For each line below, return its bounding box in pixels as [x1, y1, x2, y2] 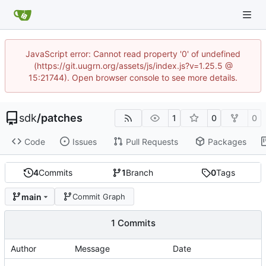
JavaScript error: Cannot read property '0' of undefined [26, 49, 240, 59]
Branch [126, 167, 154, 178]
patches [41, 112, 83, 124]
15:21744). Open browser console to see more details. [28, 72, 237, 83]
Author [11, 243, 36, 254]
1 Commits [110, 217, 156, 229]
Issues [72, 136, 97, 147]
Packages [207, 136, 246, 147]
